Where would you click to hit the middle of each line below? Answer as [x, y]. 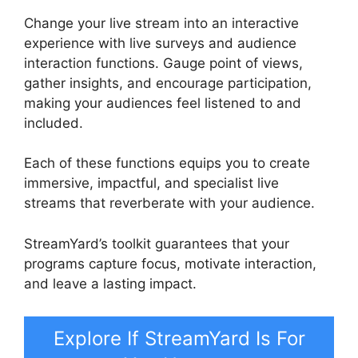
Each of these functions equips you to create [167, 163]
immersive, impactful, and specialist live [151, 183]
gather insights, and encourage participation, [168, 83]
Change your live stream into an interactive [161, 23]
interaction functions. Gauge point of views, [163, 63]
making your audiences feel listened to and [163, 103]
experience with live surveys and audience [160, 43]
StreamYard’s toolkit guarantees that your [157, 243]
